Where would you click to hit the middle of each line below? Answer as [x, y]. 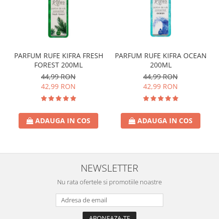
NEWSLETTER [109, 168]
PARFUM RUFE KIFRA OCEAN [161, 56]
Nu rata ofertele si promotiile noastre [109, 182]
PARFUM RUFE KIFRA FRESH [58, 56]
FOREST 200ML [58, 65]
